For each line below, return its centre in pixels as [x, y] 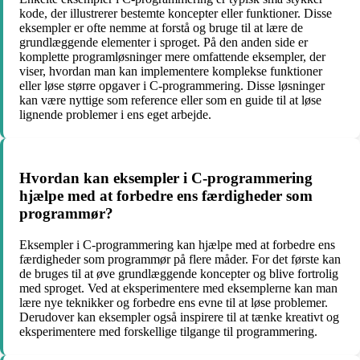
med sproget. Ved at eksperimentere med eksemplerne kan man [178, 288]
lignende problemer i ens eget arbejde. [115, 115]
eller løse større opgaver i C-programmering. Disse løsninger [172, 86]
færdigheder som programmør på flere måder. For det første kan [180, 259]
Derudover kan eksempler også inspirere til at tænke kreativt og [179, 317]
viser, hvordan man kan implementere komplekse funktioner [171, 72]
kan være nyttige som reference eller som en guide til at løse [170, 100]
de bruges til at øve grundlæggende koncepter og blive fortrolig [179, 273]
